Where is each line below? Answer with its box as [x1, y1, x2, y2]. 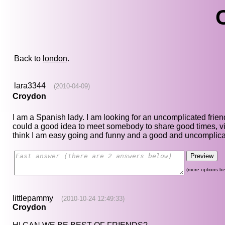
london [43, 54, 67, 63]
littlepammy [13, 194, 53, 203]
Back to [14, 54, 43, 63]
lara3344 [14, 81, 46, 90]
